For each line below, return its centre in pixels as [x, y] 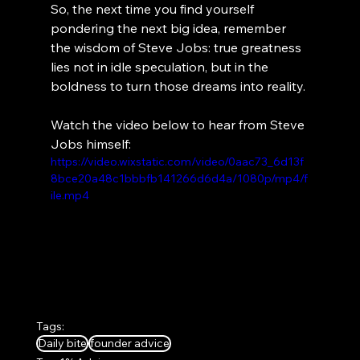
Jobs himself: [90, 143]
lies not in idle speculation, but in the [161, 66]
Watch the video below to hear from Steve [179, 124]
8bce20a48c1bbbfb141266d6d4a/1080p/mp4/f [179, 178]
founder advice [129, 344]
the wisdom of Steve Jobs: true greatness [177, 47]
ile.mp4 [70, 195]
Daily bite [62, 344]
